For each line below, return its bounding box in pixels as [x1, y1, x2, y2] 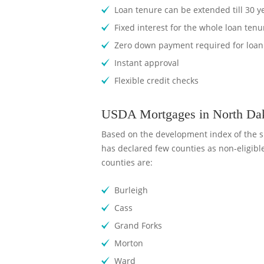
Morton [114, 237, 143, 249]
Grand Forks [114, 220, 162, 231]
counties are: [101, 157, 153, 168]
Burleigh [114, 184, 148, 196]
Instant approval [114, 57, 179, 68]
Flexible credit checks [114, 75, 199, 86]
